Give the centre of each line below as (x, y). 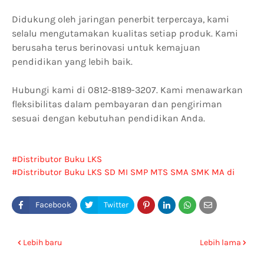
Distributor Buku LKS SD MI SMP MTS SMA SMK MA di (126, 172)
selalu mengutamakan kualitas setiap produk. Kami (125, 33)
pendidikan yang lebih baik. (72, 62)
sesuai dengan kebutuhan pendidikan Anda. (108, 118)
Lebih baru (42, 242)
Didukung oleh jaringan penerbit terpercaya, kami (121, 19)
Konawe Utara (40, 185)
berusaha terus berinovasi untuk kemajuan (106, 47)
